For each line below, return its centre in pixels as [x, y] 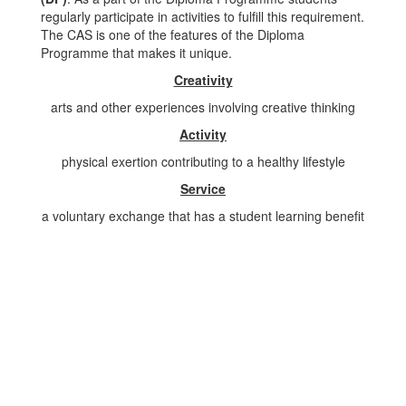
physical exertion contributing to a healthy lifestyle [203, 161]
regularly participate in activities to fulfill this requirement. [203, 16]
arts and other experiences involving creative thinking [203, 107]
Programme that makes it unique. [136, 53]
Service [203, 188]
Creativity [203, 80]
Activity [203, 134]
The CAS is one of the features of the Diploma [173, 34]
